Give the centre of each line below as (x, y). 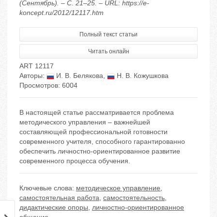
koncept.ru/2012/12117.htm (62, 13)
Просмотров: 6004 (48, 85)
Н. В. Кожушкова (142, 76)
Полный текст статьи (108, 35)
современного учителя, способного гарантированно (102, 142)
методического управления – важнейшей (85, 122)
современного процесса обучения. (75, 161)
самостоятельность (134, 198)
